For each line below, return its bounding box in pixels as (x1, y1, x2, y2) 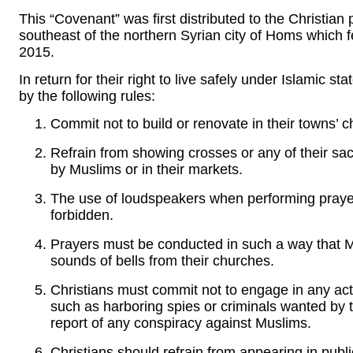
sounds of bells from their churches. (50, 253, 274, 269)
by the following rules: (19, 87, 155, 104)
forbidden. (50, 207, 113, 224)
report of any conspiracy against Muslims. (50, 315, 311, 332)
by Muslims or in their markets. (50, 162, 243, 178)
